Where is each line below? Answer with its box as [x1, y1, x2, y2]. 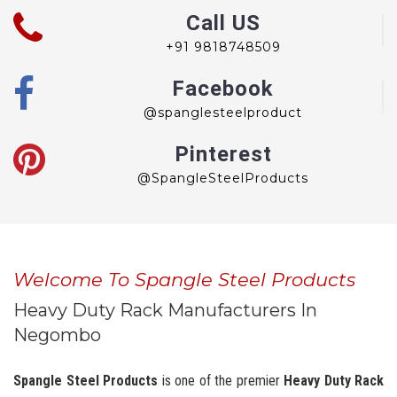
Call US [185, 10, 261, 35]
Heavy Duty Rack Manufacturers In [13, 299, 317, 321]
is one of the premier [158, 371, 284, 389]
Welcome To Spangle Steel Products [13, 268, 355, 291]
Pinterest [174, 141, 272, 167]
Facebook [172, 75, 274, 101]
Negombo [13, 323, 101, 346]
